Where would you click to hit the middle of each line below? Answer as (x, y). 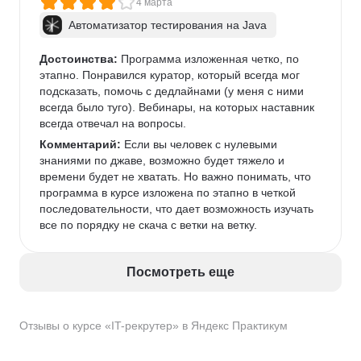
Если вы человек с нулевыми (201, 144)
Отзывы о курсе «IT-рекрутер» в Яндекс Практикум (154, 326)
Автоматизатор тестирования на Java (168, 25)
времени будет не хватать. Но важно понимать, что (177, 176)
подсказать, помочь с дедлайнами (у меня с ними (173, 91)
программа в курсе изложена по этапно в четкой (169, 193)
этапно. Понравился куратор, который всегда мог (171, 75)
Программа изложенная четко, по (210, 59)
